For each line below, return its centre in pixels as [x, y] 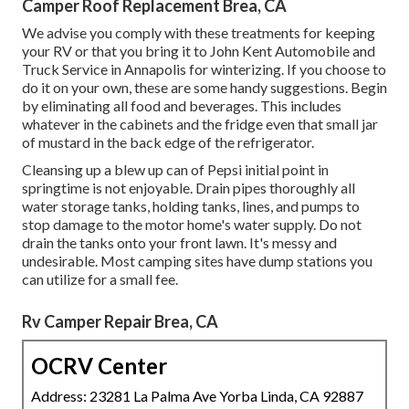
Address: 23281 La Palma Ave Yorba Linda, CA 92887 [197, 396]
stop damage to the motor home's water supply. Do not [192, 225]
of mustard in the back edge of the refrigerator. [168, 142]
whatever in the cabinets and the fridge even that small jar [200, 124]
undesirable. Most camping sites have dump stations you [197, 261]
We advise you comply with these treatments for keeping [199, 33]
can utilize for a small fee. [100, 279]
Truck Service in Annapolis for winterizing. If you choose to [204, 69]
